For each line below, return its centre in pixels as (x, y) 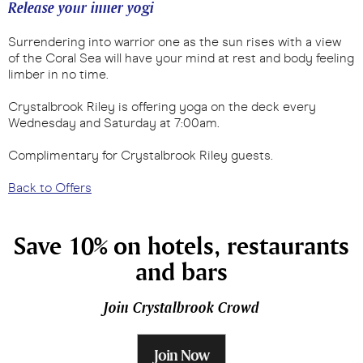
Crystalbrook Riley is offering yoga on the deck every (162, 106)
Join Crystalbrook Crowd (181, 307)
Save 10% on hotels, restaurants (181, 245)
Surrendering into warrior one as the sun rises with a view (175, 41)
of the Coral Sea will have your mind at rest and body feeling (181, 58)
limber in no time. (58, 74)
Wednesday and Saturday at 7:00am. (115, 122)
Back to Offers (50, 187)
